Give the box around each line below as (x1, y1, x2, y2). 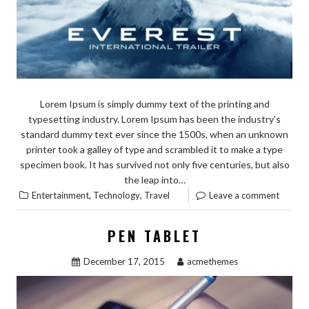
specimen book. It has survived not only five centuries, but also (19, 159, 290, 171)
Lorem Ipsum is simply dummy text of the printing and (39, 98, 270, 110)
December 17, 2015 (83, 256, 165, 268)
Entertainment (32, 190, 89, 201)
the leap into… (123, 174, 186, 186)
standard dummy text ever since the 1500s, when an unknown (21, 128, 288, 141)
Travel (144, 190, 170, 201)
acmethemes (186, 256, 238, 268)
